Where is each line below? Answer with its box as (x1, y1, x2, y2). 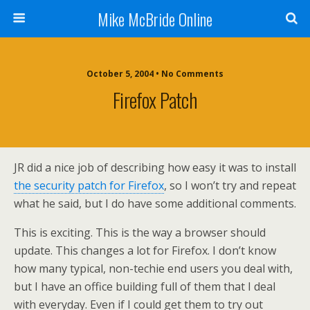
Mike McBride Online (98, 6, 212, 31)
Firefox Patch (112, 85, 198, 114)
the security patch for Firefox (14, 178, 164, 193)
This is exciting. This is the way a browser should (14, 225, 266, 240)
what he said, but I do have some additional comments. (14, 196, 296, 211)
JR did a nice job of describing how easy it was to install (14, 160, 296, 175)
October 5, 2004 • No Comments (86, 68, 224, 80)
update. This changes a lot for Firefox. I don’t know (14, 243, 276, 258)
